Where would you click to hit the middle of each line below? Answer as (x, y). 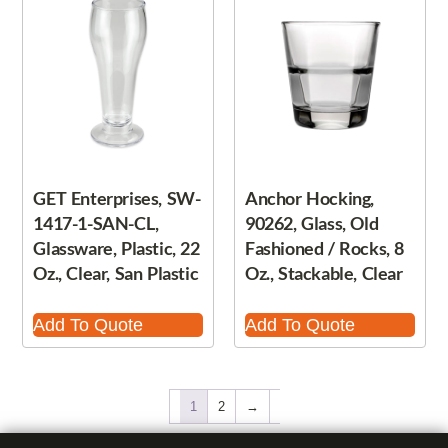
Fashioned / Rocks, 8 (325, 248)
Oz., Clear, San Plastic (116, 273)
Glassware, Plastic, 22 (116, 248)
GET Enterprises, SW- (117, 198)
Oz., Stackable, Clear (324, 273)
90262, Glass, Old (312, 223)
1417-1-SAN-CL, (96, 223)
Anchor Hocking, (309, 198)
